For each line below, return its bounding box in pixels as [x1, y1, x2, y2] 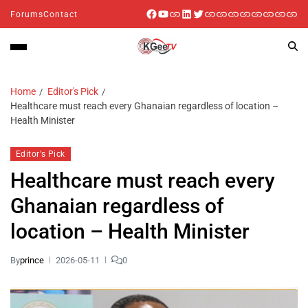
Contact [43, 9, 78, 19]
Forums [10, 9, 43, 19]
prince [20, 254, 44, 265]
